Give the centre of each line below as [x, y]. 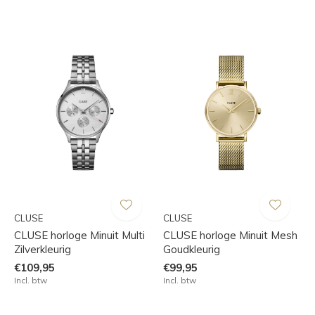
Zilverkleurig [43, 250]
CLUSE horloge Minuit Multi [79, 236]
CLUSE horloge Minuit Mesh [230, 236]
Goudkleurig [191, 250]
